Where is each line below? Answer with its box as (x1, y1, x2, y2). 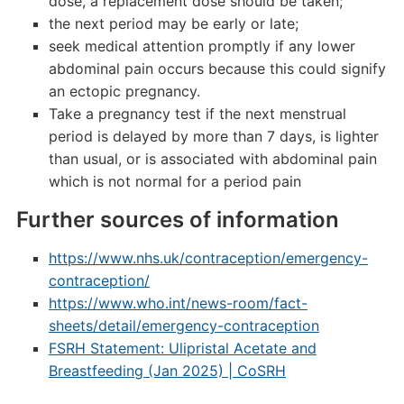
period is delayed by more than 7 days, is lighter (48, 127, 379, 145)
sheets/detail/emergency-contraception (48, 317, 319, 335)
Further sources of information (15, 207, 339, 233)
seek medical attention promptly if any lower (48, 37, 355, 55)
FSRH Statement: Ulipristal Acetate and (48, 339, 317, 357)
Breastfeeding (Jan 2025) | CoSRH (48, 362, 286, 380)
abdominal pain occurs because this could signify (48, 60, 386, 78)
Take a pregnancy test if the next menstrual (48, 105, 346, 123)
